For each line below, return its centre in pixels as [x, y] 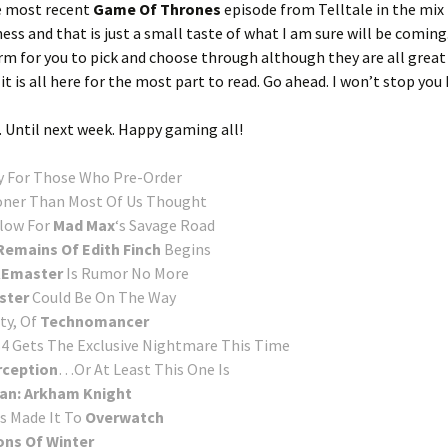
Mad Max [84, 225]
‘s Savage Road [165, 225]
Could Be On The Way [102, 297]
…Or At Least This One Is [144, 369]
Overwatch [124, 417]
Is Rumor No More [126, 273]
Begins [186, 249]
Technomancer [94, 321]
